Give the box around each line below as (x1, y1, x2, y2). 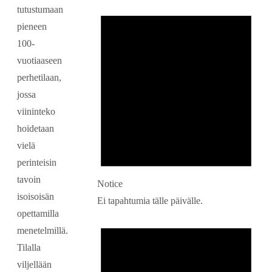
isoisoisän (17, 191, 54, 202)
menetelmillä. (17, 225, 68, 236)
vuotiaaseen (17, 55, 62, 66)
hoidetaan (17, 123, 54, 134)
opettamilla (17, 208, 59, 219)
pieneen (17, 21, 47, 32)
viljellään (17, 259, 52, 270)
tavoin (17, 174, 41, 185)
